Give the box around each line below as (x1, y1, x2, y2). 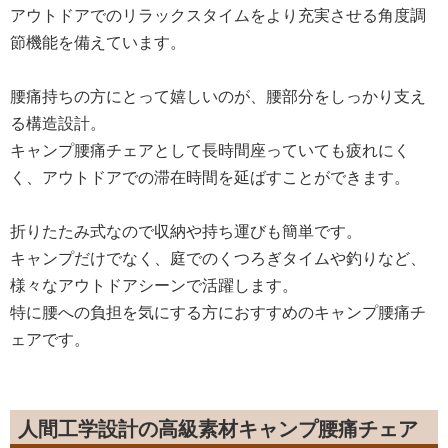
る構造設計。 (10, 111, 106, 134)
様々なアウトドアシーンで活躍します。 (10, 273, 298, 296)
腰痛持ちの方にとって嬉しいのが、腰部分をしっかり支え (10, 84, 426, 107)
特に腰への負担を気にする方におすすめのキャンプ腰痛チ (10, 300, 426, 323)
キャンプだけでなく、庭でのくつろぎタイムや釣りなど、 (10, 246, 426, 269)
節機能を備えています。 (10, 30, 186, 53)
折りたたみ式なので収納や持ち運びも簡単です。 (10, 219, 362, 242)
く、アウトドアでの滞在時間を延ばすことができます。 (10, 165, 410, 188)
